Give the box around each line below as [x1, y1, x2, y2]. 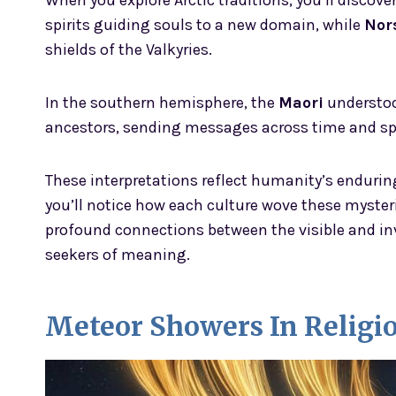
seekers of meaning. [45, 245, 190, 265]
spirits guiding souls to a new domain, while [45, 15, 364, 35]
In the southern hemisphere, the [45, 93, 278, 113]
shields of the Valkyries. [45, 40, 212, 60]
